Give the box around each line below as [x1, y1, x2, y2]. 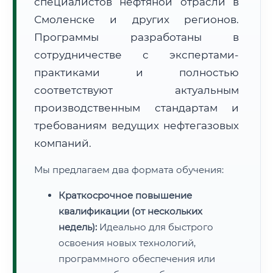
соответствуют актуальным [34, 84, 239, 96]
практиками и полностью [34, 66, 239, 79]
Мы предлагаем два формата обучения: [34, 164, 224, 175]
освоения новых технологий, [58, 237, 196, 249]
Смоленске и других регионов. [34, 13, 239, 26]
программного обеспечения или [58, 253, 215, 264]
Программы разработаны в [34, 31, 239, 43]
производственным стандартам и [34, 102, 239, 114]
